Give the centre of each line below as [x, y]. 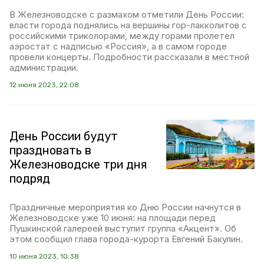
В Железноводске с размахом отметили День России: [127, 14]
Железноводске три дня [78, 164]
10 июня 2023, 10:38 [44, 256]
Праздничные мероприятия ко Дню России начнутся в [125, 207]
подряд [30, 179]
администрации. [44, 67]
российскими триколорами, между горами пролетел [122, 36]
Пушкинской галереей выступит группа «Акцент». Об [123, 228]
